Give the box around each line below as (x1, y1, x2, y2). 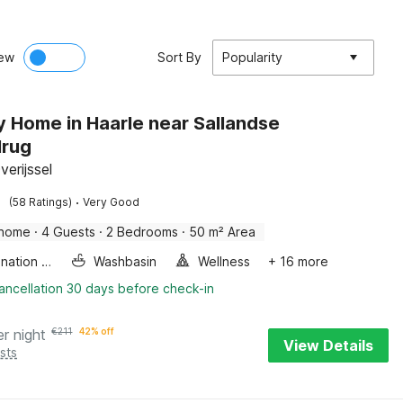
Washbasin (94, 254, 157, 269)
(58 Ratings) (9, 195, 73, 209)
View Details (283, 336, 373, 354)
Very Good (83, 195, 140, 209)
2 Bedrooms (106, 224, 179, 239)
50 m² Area (189, 224, 256, 239)
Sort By (157, 49, 201, 65)
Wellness (198, 254, 251, 269)
